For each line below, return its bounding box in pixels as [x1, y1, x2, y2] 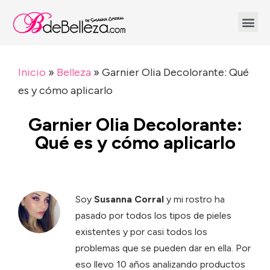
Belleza [57, 66, 91, 79]
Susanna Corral [94, 193, 164, 205]
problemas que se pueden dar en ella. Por [75, 242, 251, 254]
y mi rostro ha [164, 193, 225, 205]
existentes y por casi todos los [75, 226, 207, 237]
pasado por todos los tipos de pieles [75, 210, 231, 221]
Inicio [18, 66, 46, 79]
